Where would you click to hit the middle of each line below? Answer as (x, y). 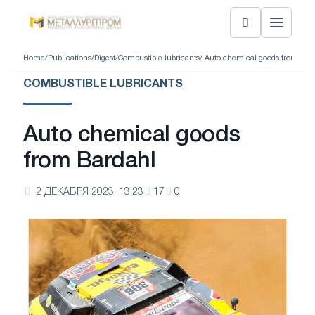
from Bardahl (90, 161)
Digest (105, 58)
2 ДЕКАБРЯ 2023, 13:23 (90, 192)
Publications (70, 58)
